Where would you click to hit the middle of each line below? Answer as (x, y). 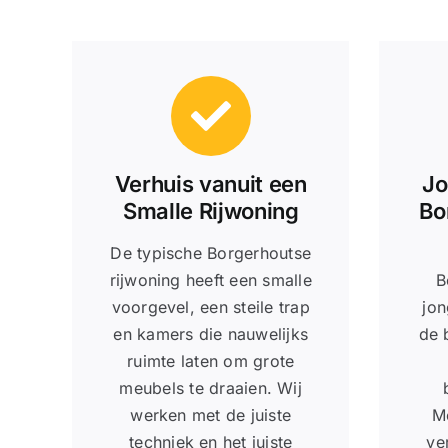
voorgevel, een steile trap (210, 306)
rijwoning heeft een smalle (210, 279)
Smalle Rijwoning (210, 210)
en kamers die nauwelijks (211, 333)
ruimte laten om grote (211, 360)
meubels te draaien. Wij (210, 387)
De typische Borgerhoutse (211, 252)
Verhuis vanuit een (210, 183)
